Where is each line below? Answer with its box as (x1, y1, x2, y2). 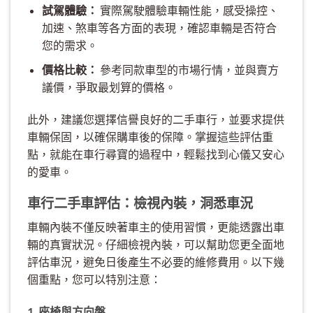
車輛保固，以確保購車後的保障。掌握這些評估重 (27, 129, 273, 143)
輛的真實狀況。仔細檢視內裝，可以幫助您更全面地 (27, 238, 284, 252)
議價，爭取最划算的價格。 (41, 80, 176, 94)
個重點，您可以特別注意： (27, 272, 161, 286)
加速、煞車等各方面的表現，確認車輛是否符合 (41, 21, 277, 35)
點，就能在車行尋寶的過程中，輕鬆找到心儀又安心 (27, 147, 284, 161)
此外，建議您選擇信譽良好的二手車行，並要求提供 (27, 112, 284, 126)
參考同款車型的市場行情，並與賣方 (97, 62, 279, 76)
